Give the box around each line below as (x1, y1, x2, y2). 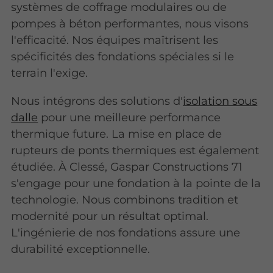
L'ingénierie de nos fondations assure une (11, 225, 241, 239)
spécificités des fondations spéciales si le (11, 49, 235, 64)
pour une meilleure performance (38, 110, 221, 124)
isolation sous (183, 93, 258, 108)
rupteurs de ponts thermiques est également (11, 143, 260, 157)
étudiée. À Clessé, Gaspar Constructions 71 (11, 159, 243, 174)
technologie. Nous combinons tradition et (11, 192, 239, 207)
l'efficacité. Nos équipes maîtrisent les (11, 33, 219, 48)
